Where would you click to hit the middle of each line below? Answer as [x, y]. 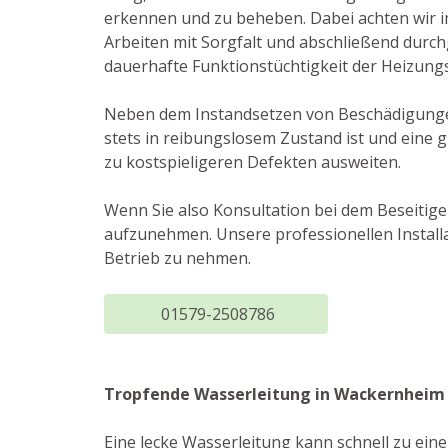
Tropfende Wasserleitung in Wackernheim [274, 394]
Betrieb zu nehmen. [177, 258]
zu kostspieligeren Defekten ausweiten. [252, 162]
